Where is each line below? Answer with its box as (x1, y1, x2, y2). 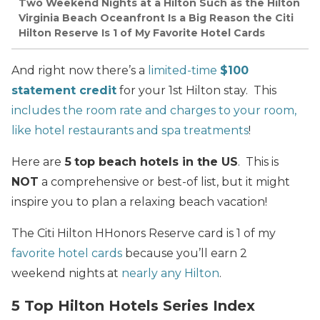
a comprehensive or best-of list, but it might (39, 174, 290, 189)
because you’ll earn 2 (122, 246, 247, 260)
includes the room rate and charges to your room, (11, 103, 296, 117)
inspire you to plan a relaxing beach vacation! (11, 194, 267, 209)
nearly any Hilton (121, 266, 219, 280)
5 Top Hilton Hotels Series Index (11, 296, 255, 314)
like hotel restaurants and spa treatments (11, 123, 249, 137)
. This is (238, 154, 279, 169)
